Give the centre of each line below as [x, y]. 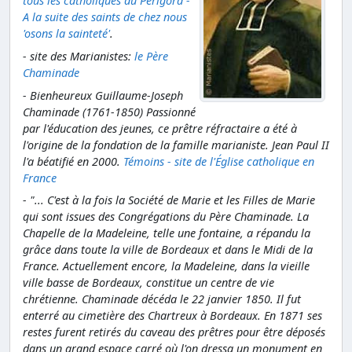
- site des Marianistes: [79, 56]
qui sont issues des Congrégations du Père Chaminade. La [166, 217]
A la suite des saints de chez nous [105, 17]
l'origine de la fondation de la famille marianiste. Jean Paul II [176, 145]
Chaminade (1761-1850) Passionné [109, 112]
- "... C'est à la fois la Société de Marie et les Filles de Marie [169, 200]
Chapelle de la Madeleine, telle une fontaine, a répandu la [167, 233]
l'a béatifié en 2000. [73, 161]
